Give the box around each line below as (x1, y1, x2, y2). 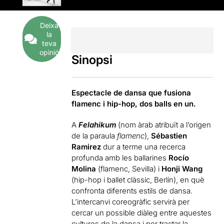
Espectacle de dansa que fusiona (71, 87, 191, 97)
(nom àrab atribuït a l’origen (118, 119, 211, 129)
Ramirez (71, 141, 101, 151)
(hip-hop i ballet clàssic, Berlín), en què (71, 174, 205, 184)
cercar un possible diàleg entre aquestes (71, 207, 212, 217)
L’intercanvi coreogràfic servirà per (71, 196, 190, 206)
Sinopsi (71, 52, 113, 67)
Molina (71, 163, 96, 173)
